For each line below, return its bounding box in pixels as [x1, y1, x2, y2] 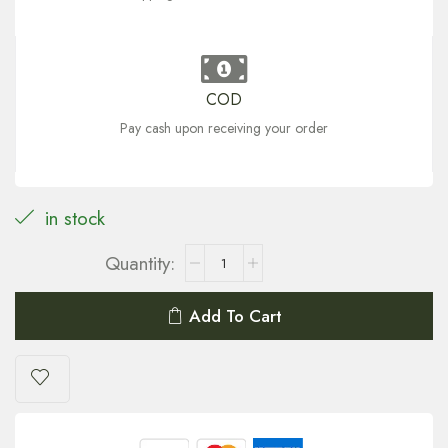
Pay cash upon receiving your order [120, 118, 328, 139]
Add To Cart [188, 304, 282, 328]
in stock [39, 205, 105, 232]
